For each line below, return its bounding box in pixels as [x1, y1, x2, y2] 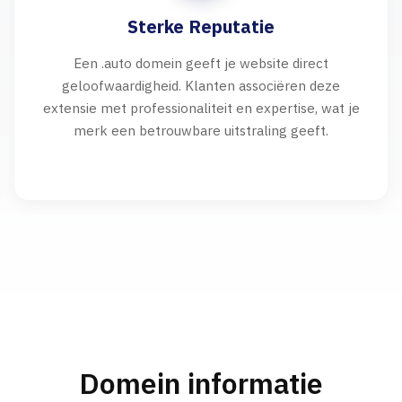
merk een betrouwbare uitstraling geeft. [74, 121, 328, 139]
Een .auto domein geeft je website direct [74, 54, 328, 72]
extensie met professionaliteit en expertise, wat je [42, 99, 360, 117]
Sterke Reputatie [127, 14, 275, 39]
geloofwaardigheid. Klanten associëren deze [62, 76, 340, 94]
